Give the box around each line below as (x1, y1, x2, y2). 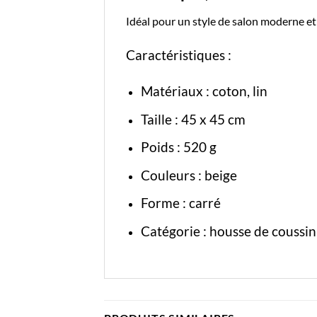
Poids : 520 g (140, 139, 217, 156)
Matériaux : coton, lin (140, 83, 270, 100)
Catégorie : (140, 223, 209, 239)
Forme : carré (140, 195, 221, 212)
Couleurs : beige (140, 166, 237, 183)
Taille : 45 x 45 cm (140, 110, 246, 127)
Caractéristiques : (126, 47, 234, 64)
